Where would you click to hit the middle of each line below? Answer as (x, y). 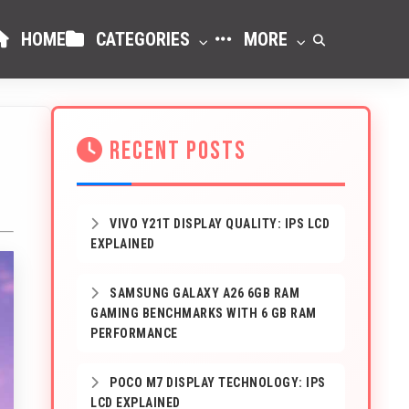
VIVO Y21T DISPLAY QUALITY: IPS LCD (218, 224)
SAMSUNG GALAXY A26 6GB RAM (203, 293)
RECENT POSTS (175, 151)
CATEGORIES (143, 39)
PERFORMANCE (134, 333)
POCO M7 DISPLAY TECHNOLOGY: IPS (216, 383)
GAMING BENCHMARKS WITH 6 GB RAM (204, 313)
